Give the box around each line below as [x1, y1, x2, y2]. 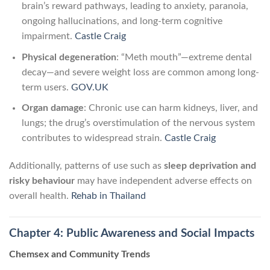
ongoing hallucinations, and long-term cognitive [21, 16, 222, 27]
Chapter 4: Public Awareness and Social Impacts [9, 227, 254, 239]
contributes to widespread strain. [21, 133, 165, 143]
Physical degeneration [21, 52, 116, 62]
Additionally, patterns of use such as [9, 161, 164, 171]
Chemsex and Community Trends [9, 249, 150, 259]
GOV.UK [71, 82, 108, 92]
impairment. [21, 31, 75, 42]
